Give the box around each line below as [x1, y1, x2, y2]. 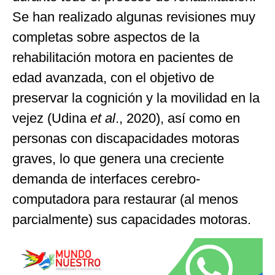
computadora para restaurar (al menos [12, 191, 238, 207]
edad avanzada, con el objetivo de [12, 69, 214, 85]
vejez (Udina [12, 110, 90, 126]
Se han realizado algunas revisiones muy [12, 9, 255, 25]
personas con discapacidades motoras [12, 130, 239, 146]
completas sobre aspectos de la [12, 29, 199, 45]
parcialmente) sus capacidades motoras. [12, 211, 251, 227]
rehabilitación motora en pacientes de [12, 49, 233, 65]
